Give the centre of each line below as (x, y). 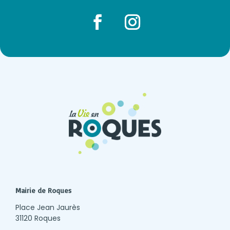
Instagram (137, 42)
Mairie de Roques (44, 190)
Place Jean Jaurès (48, 208)
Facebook (101, 42)
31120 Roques (38, 218)
